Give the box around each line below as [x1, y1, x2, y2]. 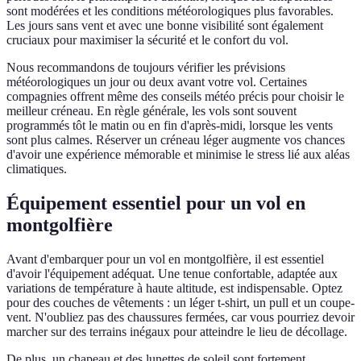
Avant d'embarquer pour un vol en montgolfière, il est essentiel [6, 252, 324, 267]
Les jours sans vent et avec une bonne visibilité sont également [6, 19, 323, 33]
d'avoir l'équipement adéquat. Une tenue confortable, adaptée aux [6, 267, 338, 281]
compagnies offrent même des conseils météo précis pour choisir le [6, 89, 344, 104]
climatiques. [6, 162, 67, 176]
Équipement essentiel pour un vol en [6, 193, 305, 214]
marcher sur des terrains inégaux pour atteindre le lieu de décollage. [6, 325, 347, 339]
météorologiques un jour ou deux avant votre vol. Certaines [6, 75, 307, 89]
